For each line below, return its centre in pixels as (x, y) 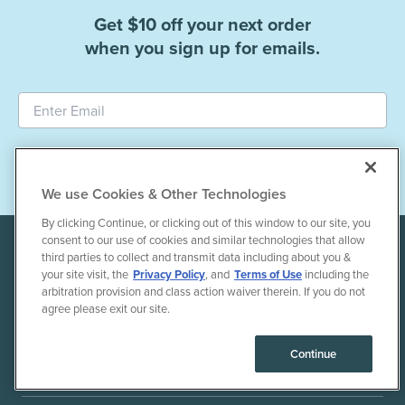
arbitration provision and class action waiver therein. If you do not (203, 292)
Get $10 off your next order (202, 24)
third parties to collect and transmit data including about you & (196, 257)
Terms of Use (268, 274)
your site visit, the (85, 274)
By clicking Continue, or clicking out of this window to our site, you (206, 223)
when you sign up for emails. (202, 48)
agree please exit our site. (106, 309)
